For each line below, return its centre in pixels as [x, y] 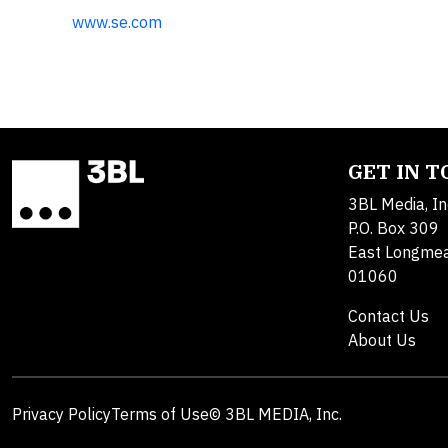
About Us [382, 339]
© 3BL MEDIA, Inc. [275, 413]
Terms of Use [160, 413]
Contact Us [388, 315]
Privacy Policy [61, 413]
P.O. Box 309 [393, 227]
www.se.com [117, 21]
